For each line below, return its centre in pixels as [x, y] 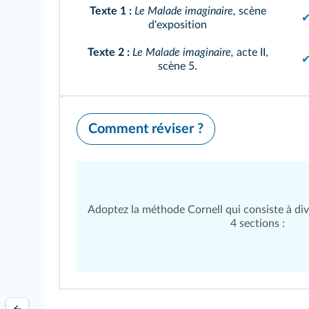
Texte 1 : [110, 11]
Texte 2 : [108, 53]
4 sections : [257, 224]
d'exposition [178, 25]
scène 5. [178, 67]
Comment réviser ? [146, 129]
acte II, [251, 53]
